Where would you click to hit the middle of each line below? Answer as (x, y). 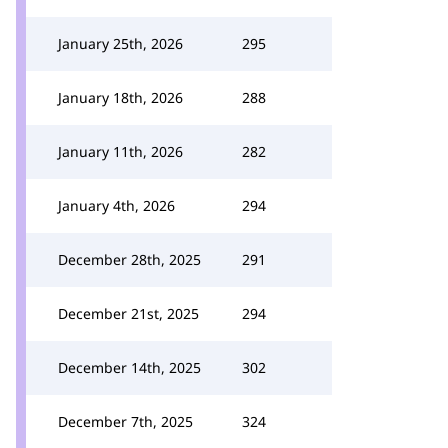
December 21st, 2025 (128, 313)
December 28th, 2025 (129, 259)
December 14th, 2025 (129, 367)
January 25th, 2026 (120, 43)
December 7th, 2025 (125, 421)
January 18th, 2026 (120, 97)
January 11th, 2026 (120, 151)
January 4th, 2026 (116, 205)
